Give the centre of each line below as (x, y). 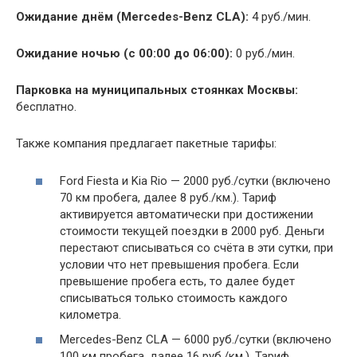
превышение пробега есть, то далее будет (177, 281)
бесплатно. (46, 107)
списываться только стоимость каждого (174, 298)
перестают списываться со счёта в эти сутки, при (196, 247)
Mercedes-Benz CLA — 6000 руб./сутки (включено (196, 340)
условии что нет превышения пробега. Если (179, 264)
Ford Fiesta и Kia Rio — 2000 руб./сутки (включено (195, 180)
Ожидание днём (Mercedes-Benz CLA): (132, 17)
